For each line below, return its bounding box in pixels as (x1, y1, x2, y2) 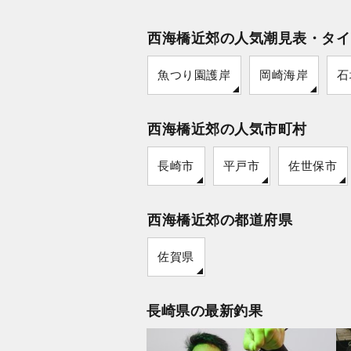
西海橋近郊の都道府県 (147, 212, 292, 228)
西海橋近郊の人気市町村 (147, 121, 307, 137)
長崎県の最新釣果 (147, 302, 262, 319)
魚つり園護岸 (157, 67, 230, 81)
